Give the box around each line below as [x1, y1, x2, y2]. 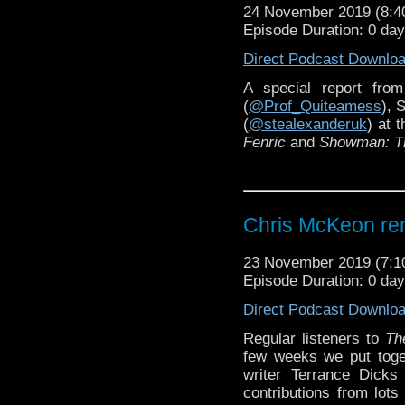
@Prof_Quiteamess [249, 97, 381, 115]
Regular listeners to [243, 329, 385, 347]
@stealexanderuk [249, 115, 367, 133]
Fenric [243, 133, 290, 151]
